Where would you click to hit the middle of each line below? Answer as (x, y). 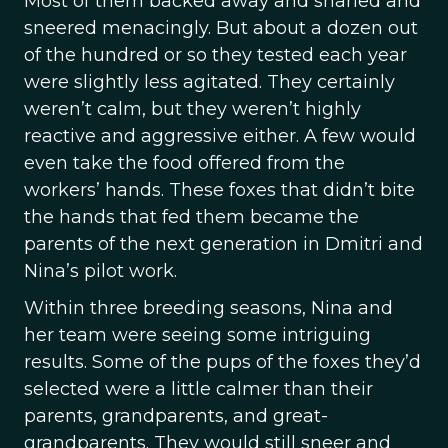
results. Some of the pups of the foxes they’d (222, 362)
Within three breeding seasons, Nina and (208, 308)
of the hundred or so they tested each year (215, 55)
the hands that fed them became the (191, 217)
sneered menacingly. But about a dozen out (221, 28)
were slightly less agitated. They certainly (209, 82)
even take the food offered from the (184, 163)
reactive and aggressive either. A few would (220, 136)
